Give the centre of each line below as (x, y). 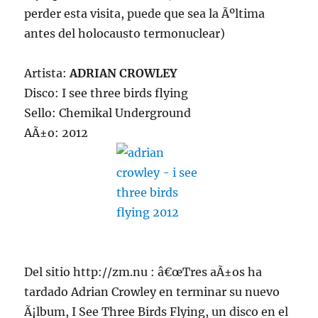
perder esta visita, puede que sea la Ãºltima (145, 13)
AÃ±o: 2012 (56, 133)
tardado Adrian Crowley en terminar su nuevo (152, 292)
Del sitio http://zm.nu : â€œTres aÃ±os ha (143, 272)
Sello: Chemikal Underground (108, 113)
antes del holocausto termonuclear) (125, 33)
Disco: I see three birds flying (106, 93)
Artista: (47, 73)
